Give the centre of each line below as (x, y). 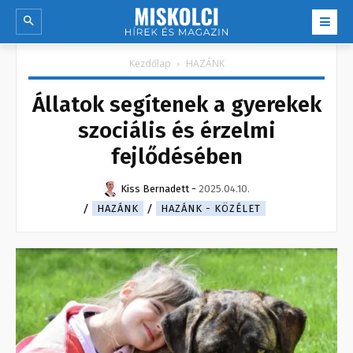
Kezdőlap (150, 64)
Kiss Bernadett (155, 189)
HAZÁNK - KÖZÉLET (211, 209)
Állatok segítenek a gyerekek (176, 105)
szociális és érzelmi (176, 131)
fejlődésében (176, 157)
